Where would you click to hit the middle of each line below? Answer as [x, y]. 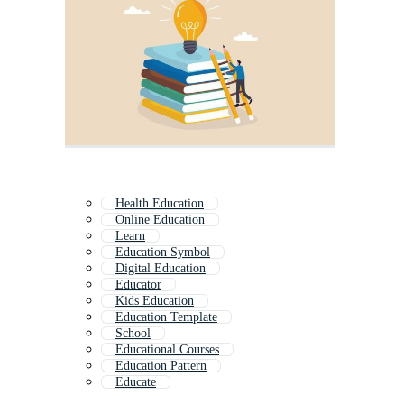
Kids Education [155, 301]
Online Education [160, 220]
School [133, 334]
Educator [138, 285]
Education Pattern [161, 366]
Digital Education [161, 269]
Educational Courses [167, 350]
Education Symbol [163, 252]
